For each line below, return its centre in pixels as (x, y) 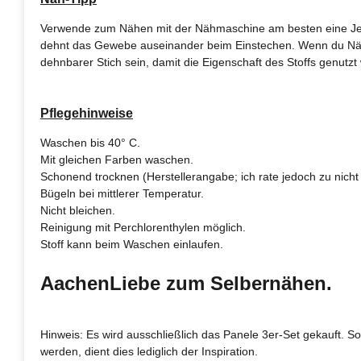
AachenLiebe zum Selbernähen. (186, 283)
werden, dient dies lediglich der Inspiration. (149, 351)
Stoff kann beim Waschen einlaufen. (132, 244)
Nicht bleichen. (78, 210)
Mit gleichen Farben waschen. (117, 160)
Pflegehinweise (87, 113)
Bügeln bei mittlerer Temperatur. (122, 193)
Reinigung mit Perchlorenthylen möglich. (143, 227)
